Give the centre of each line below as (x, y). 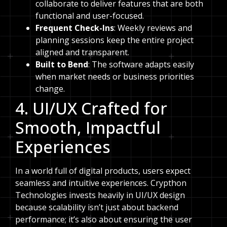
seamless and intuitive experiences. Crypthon (101, 183)
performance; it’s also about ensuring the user (104, 219)
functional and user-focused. (90, 15)
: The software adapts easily (141, 64)
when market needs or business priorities (115, 76)
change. (50, 88)
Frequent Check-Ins (75, 28)
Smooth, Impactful (88, 127)
